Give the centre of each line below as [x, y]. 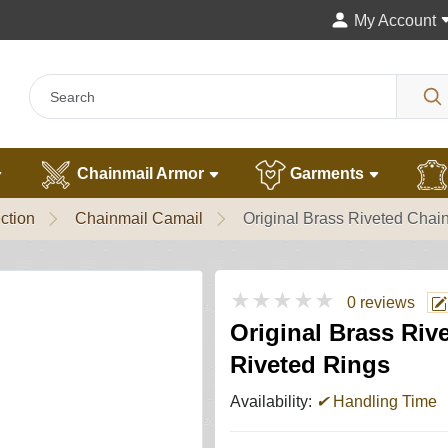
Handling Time [383, 401]
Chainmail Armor [140, 174]
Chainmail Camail [139, 218]
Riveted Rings [310, 364]
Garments [327, 174]
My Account [395, 20]
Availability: [273, 401]
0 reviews [381, 302]
